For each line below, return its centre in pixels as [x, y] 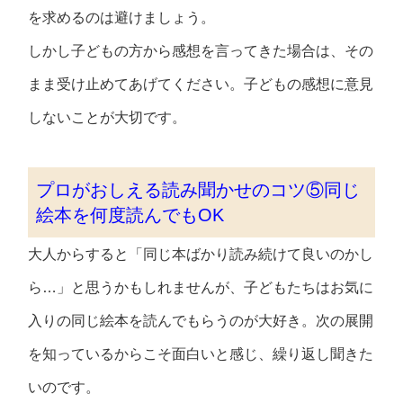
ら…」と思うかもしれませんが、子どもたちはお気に [201, 288]
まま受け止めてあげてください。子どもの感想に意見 [201, 85]
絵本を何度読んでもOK [130, 215]
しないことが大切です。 [107, 118]
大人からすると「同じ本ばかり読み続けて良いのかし [201, 255]
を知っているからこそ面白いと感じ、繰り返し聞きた [201, 354]
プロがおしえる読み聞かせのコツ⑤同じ [198, 190]
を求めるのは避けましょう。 [122, 18]
